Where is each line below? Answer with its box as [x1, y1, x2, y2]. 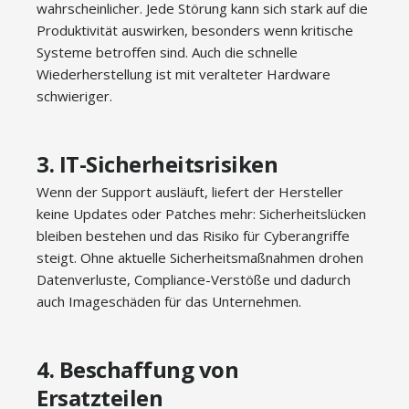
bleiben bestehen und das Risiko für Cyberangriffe [37, 226, 350, 245]
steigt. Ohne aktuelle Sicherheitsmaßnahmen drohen [37, 248, 363, 267]
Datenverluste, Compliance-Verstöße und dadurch [37, 270, 351, 288]
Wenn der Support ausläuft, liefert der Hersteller [37, 183, 343, 201]
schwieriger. [37, 87, 120, 105]
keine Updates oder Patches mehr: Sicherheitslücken [37, 204, 366, 223]
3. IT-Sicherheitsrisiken [37, 149, 278, 179]
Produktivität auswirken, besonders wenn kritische [37, 21, 353, 39]
